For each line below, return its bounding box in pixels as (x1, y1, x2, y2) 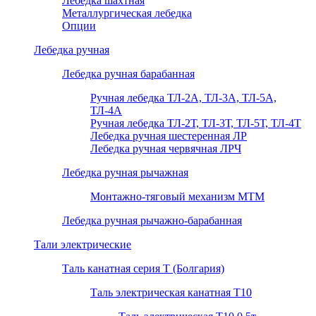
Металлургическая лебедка (62, 6, 192, 19)
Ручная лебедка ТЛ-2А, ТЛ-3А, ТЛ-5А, (90, 91, 276, 104)
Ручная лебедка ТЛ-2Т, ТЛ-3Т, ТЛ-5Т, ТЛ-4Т (90, 116, 301, 129)
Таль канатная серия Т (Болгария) (62, 262, 224, 274)
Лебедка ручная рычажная (62, 166, 188, 178)
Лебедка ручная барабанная (62, 67, 195, 80)
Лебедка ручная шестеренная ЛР (90, 129, 247, 142)
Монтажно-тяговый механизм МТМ (90, 190, 265, 202)
